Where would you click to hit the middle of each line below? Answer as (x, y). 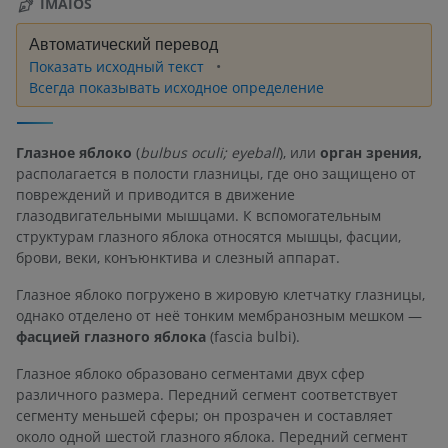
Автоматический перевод (123, 44)
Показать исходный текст (118, 67)
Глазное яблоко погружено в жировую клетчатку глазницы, (220, 294)
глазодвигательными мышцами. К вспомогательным (198, 215)
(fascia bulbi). (253, 336)
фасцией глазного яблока (111, 336)
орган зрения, (371, 152)
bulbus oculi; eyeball (209, 152)
